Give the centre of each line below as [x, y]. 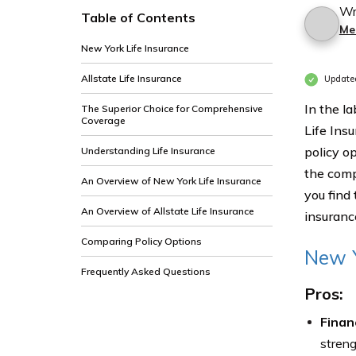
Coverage [103, 120]
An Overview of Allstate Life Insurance [168, 211]
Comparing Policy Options [141, 241]
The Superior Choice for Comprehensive [172, 108]
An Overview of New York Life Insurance [171, 181]
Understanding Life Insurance [148, 151]
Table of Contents [138, 17]
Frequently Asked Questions [146, 271]
